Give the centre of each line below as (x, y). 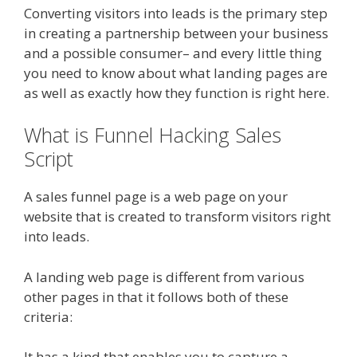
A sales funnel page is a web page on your (156, 196)
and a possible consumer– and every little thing (173, 53)
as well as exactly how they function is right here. (177, 92)
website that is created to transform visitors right (177, 216)
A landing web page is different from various (164, 277)
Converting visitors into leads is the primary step (176, 13)
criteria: (48, 316)
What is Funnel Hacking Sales (153, 135)
